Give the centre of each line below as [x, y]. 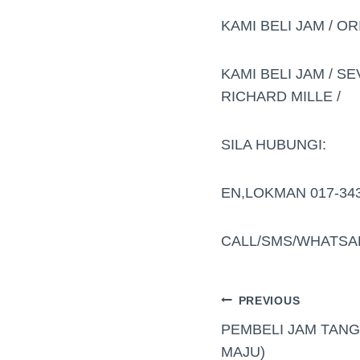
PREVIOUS [269, 300]
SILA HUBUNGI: [274, 144]
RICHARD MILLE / [281, 96]
